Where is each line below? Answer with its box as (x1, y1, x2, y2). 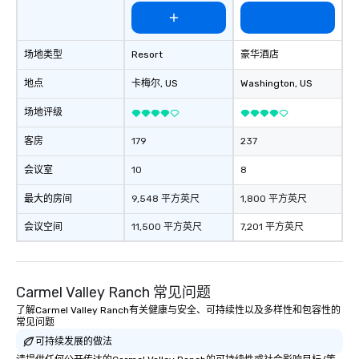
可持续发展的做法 (35, 335, 112, 347)
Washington (240, 78, 295, 90)
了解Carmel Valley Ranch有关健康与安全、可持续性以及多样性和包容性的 (16, 305, 341, 317)
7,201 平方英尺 (240, 221, 304, 233)
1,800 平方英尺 (240, 193, 307, 205)
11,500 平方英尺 (131, 221, 202, 233)
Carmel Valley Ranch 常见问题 (16, 284, 211, 302)
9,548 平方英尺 (131, 193, 200, 205)
